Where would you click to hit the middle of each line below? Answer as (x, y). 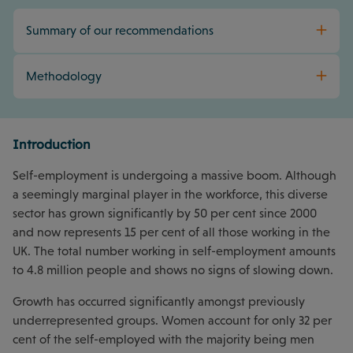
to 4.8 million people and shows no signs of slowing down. (173, 269)
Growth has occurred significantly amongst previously (159, 301)
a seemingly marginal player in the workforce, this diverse (170, 194)
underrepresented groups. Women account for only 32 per (172, 320)
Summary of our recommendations (120, 30)
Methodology (64, 76)
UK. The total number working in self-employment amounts (174, 251)
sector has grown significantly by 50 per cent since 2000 (165, 213)
